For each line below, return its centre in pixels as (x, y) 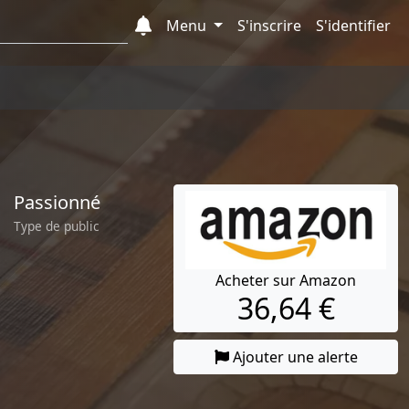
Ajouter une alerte (295, 357)
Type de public (56, 226)
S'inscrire (269, 26)
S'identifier (353, 26)
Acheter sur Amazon (286, 281)
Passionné (57, 203)
